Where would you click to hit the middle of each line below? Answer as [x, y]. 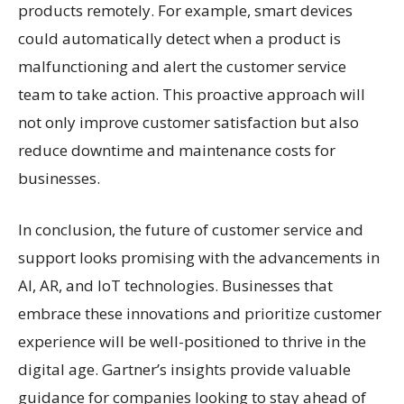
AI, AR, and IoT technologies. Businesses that [175, 285]
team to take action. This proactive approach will [192, 94]
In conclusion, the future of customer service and [191, 229]
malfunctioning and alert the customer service [182, 66]
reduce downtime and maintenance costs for [177, 150]
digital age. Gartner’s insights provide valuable [184, 369]
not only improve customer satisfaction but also [188, 122]
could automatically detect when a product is [179, 38]
